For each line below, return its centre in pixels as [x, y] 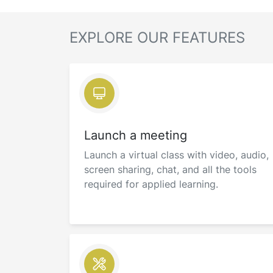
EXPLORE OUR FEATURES [157, 37]
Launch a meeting [136, 135]
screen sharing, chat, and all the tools [170, 169]
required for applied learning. [151, 184]
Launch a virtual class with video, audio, [176, 155]
